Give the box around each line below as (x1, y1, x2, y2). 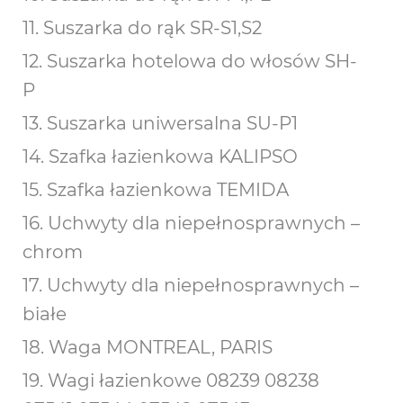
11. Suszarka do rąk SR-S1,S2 (22, 17, 262, 39)
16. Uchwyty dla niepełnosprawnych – (22, 212, 360, 234)
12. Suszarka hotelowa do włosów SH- (22, 50, 357, 72)
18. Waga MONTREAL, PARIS (22, 336, 273, 358)
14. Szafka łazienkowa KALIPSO (22, 146, 298, 167)
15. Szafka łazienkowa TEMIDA (22, 179, 289, 201)
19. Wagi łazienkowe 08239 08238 (22, 370, 319, 391)
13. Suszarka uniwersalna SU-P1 (22, 112, 298, 134)
